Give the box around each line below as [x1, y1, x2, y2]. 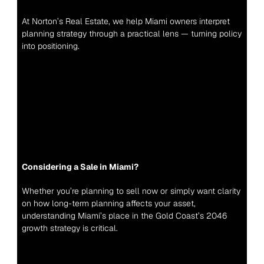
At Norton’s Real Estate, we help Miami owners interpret [21, 16, 230, 27]
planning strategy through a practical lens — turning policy [21, 28, 242, 39]
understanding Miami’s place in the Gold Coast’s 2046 [21, 210, 227, 221]
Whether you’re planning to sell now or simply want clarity [21, 186, 240, 196]
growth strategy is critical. [21, 223, 118, 233]
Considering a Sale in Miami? [21, 161, 138, 172]
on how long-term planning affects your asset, [21, 198, 196, 209]
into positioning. [21, 41, 80, 51]
